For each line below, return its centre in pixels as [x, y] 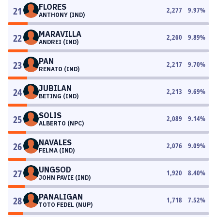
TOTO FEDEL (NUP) [66, 205]
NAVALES [55, 142]
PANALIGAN [61, 197]
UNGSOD [55, 170]
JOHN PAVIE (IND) [65, 178]
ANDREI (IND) [59, 42]
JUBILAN [55, 88]
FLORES [53, 7]
